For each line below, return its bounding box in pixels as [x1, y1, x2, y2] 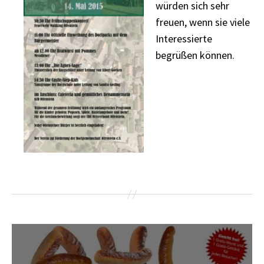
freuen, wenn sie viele [156, 15, 250, 29]
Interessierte [156, 31, 212, 45]
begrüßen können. [156, 48, 235, 62]
